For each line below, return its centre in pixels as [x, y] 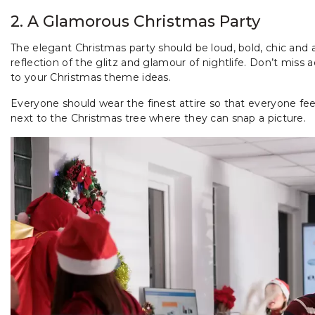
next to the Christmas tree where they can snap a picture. [159, 118]
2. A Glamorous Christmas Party [135, 21]
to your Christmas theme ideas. [91, 77]
